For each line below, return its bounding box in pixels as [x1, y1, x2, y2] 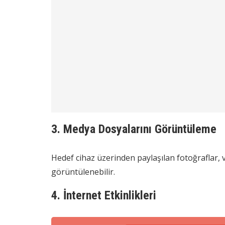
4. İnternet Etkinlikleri [51, 188, 156, 202]
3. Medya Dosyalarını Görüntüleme [51, 122, 216, 136]
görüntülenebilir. [51, 166, 115, 177]
